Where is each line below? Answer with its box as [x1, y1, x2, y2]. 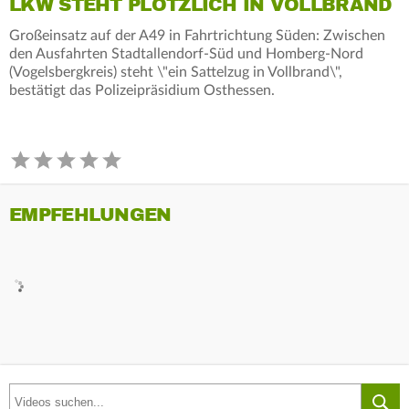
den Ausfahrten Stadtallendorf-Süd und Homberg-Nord [9, 46, 363, 61]
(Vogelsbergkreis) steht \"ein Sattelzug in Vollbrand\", [9, 64, 342, 79]
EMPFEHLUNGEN [9, 203, 172, 226]
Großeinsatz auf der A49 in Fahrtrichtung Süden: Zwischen [9, 27, 385, 43]
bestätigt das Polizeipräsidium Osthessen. [9, 82, 275, 98]
